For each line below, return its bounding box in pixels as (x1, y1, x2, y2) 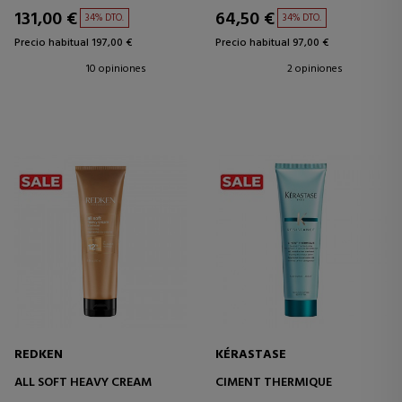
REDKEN (14, 345, 63, 366)
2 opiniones (287, 59, 343, 78)
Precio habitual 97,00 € (215, 33, 328, 52)
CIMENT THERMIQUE (215, 372, 332, 394)
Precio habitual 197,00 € (14, 33, 132, 52)
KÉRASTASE (215, 345, 286, 366)
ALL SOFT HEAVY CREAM (14, 372, 152, 394)
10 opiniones (86, 59, 146, 78)
